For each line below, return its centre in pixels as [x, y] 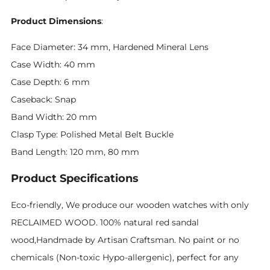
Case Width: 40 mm [53, 64]
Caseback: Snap [43, 99]
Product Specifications [75, 179]
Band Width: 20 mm [54, 117]
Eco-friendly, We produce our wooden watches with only [130, 205]
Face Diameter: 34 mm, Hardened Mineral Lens [110, 47]
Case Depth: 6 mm [50, 82]
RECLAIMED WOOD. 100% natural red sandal [105, 223]
